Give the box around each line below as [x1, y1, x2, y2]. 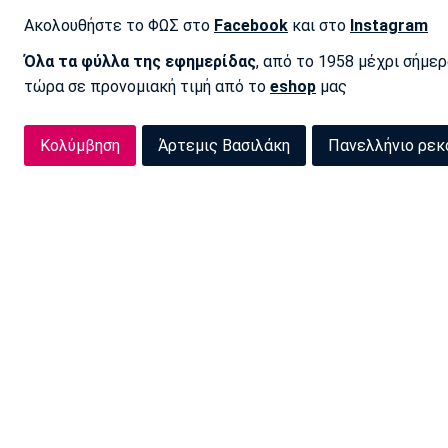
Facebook [214, 15, 288, 35]
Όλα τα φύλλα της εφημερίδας [24, 51, 256, 71]
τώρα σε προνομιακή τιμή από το [24, 76, 270, 96]
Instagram [350, 15, 428, 35]
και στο [288, 15, 350, 35]
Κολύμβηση [40, 135, 120, 155]
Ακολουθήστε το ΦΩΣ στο [24, 15, 214, 35]
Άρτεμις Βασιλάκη [158, 135, 290, 155]
